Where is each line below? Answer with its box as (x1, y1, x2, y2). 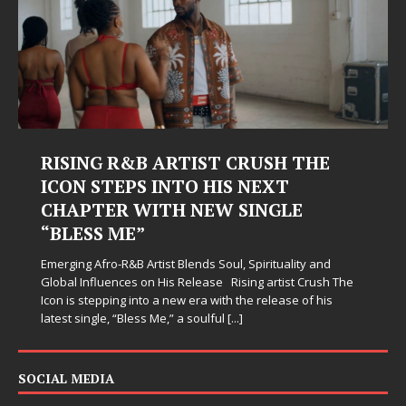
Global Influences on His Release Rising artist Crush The (41, 274, 353, 291)
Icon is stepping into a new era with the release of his (41, 292, 333, 309)
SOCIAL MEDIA (18, 370, 114, 388)
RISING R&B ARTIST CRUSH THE (41, 150, 330, 176)
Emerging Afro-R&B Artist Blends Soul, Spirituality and (41, 256, 331, 273)
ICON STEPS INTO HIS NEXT (41, 174, 289, 199)
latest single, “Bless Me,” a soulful (41, 310, 227, 327)
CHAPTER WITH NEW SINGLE (41, 198, 303, 223)
